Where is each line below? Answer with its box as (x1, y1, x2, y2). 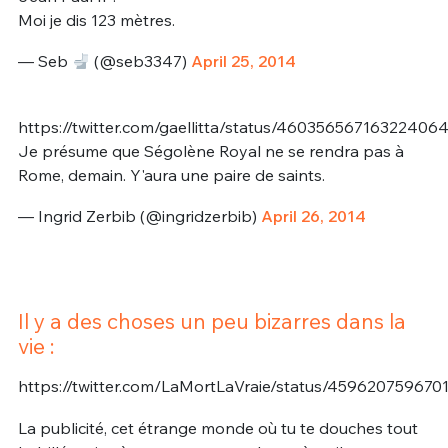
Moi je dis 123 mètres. (17, 9, 175, 30)
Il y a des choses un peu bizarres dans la (17, 308, 406, 335)
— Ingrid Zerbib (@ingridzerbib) (17, 206, 261, 227)
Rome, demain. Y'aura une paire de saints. (17, 164, 325, 185)
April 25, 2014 (190, 51, 296, 72)
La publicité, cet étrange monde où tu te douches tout (17, 417, 418, 438)
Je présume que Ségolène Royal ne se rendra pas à (17, 140, 404, 161)
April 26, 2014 (260, 206, 366, 227)
